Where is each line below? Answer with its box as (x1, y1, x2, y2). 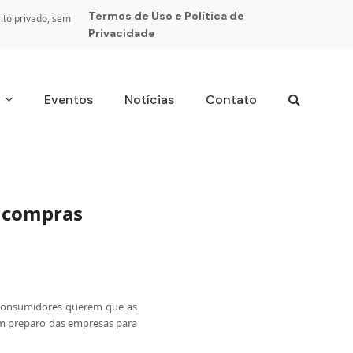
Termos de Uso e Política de (87, 9, 244, 23)
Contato (205, 91, 257, 108)
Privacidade (87, 26, 155, 40)
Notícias (124, 91, 174, 108)
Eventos (43, 91, 93, 108)
